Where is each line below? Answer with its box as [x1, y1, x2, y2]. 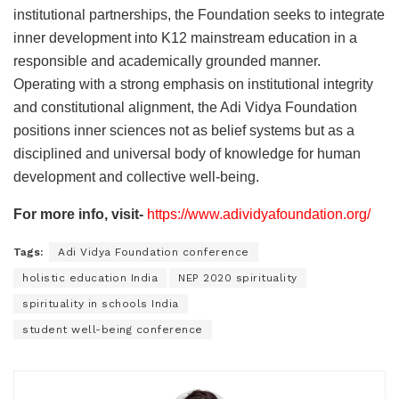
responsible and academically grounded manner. [13, 53, 321, 69]
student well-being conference [22, 322, 203, 336]
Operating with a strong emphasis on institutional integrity [13, 76, 373, 92]
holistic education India [22, 271, 158, 284]
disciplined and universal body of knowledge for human [13, 145, 361, 161]
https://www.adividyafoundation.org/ [147, 206, 370, 222]
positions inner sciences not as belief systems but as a [13, 122, 354, 138]
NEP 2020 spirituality [178, 271, 297, 284]
